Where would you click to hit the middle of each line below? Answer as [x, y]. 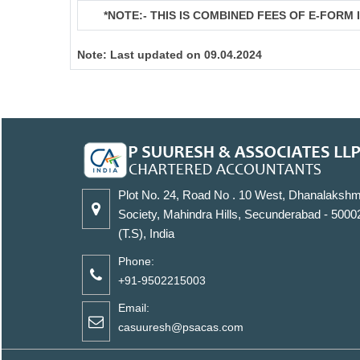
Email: [134, 308]
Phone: [136, 261]
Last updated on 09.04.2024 [186, 55]
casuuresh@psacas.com [181, 327]
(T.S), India [146, 233]
